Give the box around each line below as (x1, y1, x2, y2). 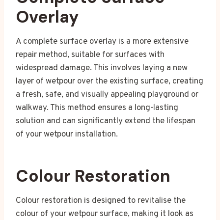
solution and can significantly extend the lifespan (16, 116, 195, 127)
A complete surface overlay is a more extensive (16, 36, 189, 48)
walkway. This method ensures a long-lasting (16, 103, 178, 114)
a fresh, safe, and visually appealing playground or (16, 89, 198, 101)
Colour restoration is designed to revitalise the (16, 195, 186, 207)
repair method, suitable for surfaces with (16, 50, 165, 61)
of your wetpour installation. (16, 129, 118, 140)
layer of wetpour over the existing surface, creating (16, 76, 203, 87)
